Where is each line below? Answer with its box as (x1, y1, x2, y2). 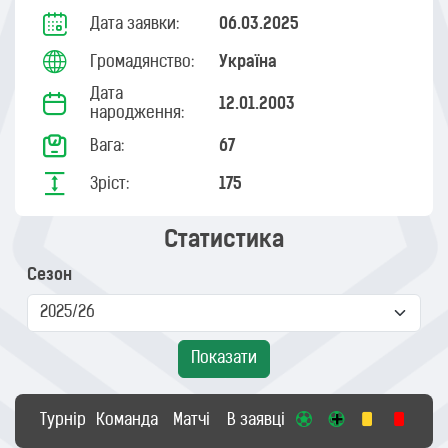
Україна (218, 54, 277, 71)
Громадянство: (90, 54, 194, 71)
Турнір (40, 412, 87, 429)
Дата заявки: (90, 16, 179, 33)
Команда (96, 412, 159, 429)
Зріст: (90, 176, 129, 193)
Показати (191, 351, 257, 367)
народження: (90, 106, 184, 122)
